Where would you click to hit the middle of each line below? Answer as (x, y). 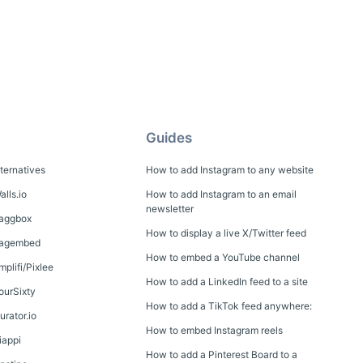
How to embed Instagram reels (214, 331)
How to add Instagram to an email (221, 194)
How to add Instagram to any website (230, 170)
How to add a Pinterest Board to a (222, 355)
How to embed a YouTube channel (223, 258)
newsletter (170, 209)
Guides (169, 138)
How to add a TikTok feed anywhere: (229, 306)
